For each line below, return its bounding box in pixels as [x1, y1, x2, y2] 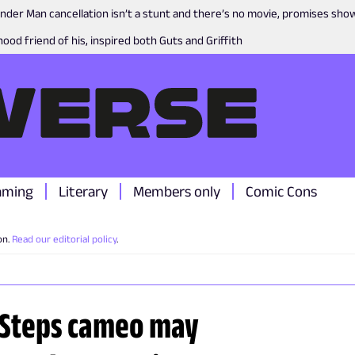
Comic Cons [246, 183, 317, 200]
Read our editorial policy [12, 233, 116, 245]
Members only [133, 183, 220, 200]
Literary [59, 183, 108, 200]
